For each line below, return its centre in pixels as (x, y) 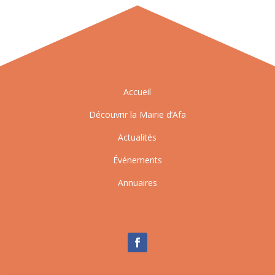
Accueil (137, 92)
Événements (137, 160)
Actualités (137, 137)
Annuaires (137, 183)
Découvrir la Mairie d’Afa (137, 115)
